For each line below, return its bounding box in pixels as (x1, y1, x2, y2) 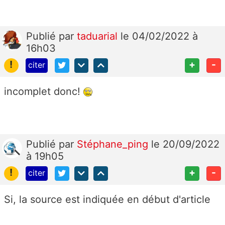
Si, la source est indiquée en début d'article (4, 193, 210, 205)
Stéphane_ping (77, 138, 151, 150)
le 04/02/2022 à (121, 30, 198, 42)
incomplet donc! (4, 85, 83, 97)
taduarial (77, 30, 121, 42)
